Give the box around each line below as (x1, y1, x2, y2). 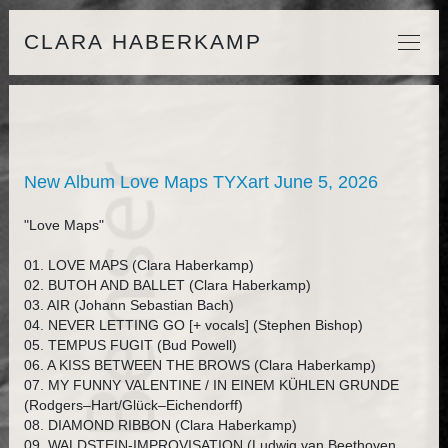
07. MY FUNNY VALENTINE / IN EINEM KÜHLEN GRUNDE (23, 377, 399, 393)
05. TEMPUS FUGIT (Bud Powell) (23, 337, 237, 353)
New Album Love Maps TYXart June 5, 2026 (23, 172, 378, 192)
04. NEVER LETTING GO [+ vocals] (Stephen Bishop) (23, 317, 363, 333)
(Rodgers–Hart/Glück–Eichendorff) (23, 397, 243, 413)
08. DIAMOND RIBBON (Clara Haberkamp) (23, 417, 297, 433)
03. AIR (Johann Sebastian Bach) (23, 297, 234, 313)
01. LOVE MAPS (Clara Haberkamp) (23, 257, 254, 273)
